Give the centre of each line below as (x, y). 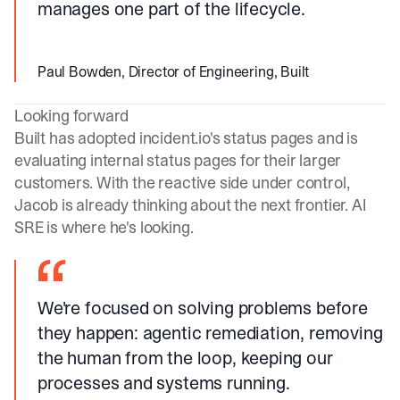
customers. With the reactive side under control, (182, 183)
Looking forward (72, 116)
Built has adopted (77, 138)
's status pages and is (283, 138)
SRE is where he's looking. (104, 227)
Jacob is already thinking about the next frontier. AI (190, 205)
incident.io (174, 138)
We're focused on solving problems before (203, 308)
